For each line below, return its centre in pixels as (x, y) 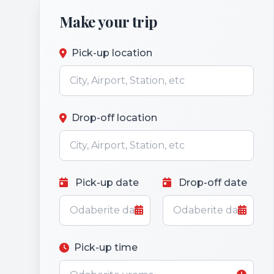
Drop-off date (212, 182)
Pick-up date (106, 182)
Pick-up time (106, 247)
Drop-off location (114, 117)
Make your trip (109, 21)
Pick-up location (112, 53)
